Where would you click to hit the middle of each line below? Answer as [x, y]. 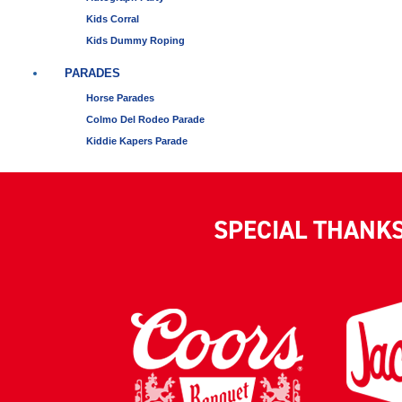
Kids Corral [113, 18]
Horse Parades [120, 97]
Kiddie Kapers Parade [137, 140]
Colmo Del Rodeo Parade [145, 119]
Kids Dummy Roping [135, 40]
